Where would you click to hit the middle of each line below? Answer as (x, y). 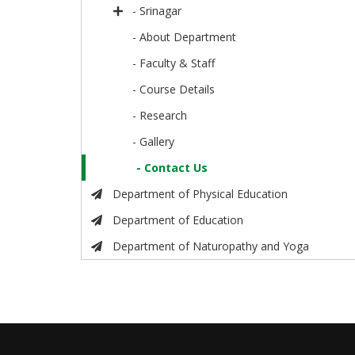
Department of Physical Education (200, 194)
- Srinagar (157, 11)
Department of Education (177, 220)
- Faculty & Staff (174, 63)
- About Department (185, 37)
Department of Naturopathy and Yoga (210, 246)
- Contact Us (172, 168)
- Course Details (174, 90)
